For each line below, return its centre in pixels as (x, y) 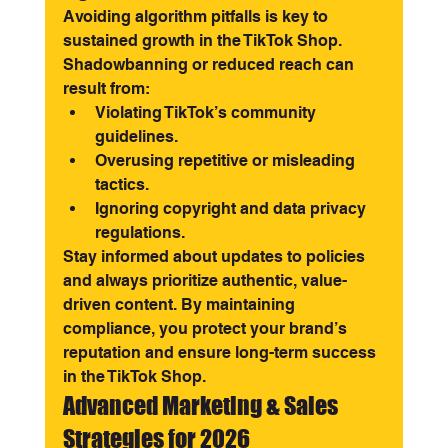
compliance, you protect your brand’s (206, 328)
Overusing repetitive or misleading (226, 160)
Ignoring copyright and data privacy (232, 208)
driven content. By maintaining (180, 304)
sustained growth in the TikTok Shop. (204, 40)
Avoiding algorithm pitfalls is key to (197, 16)
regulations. (139, 232)
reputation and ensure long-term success (221, 352)
